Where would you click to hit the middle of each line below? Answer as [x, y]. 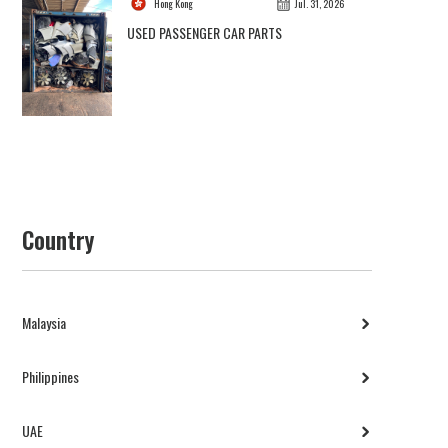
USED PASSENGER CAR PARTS [205, 33]
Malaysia [44, 323]
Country [58, 240]
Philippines [51, 377]
